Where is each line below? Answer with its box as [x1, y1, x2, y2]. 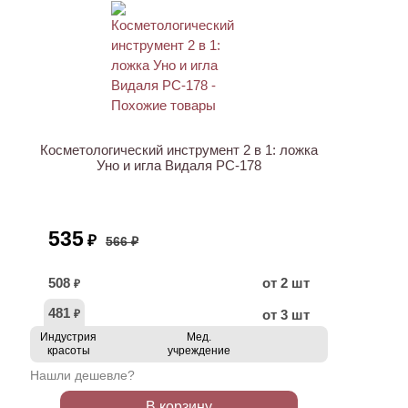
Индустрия [40, 331, 97, 343]
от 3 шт [262, 307, 310, 322]
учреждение [167, 344, 230, 357]
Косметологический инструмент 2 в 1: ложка [40, 142, 318, 158]
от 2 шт [262, 275, 310, 291]
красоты [46, 344, 90, 357]
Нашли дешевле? [30, 368, 135, 382]
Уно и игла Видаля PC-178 [97, 158, 261, 173]
